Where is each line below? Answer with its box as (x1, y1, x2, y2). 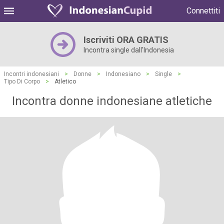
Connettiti (186, 6, 220, 15)
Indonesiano (106, 70, 140, 77)
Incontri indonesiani (4, 70, 59, 77)
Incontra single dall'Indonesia (83, 46, 174, 54)
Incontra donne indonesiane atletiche (12, 94, 212, 108)
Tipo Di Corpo (4, 78, 40, 85)
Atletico (54, 78, 76, 85)
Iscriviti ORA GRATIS (83, 34, 168, 45)
